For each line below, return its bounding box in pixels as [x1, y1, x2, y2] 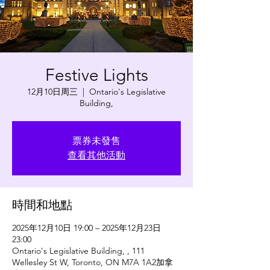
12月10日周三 [27, 86, 78, 97]
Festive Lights [45, 64, 148, 85]
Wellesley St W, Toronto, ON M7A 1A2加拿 [12, 256, 173, 268]
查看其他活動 [67, 149, 125, 161]
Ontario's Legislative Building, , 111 [12, 245, 145, 256]
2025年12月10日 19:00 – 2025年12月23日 [12, 222, 161, 233]
